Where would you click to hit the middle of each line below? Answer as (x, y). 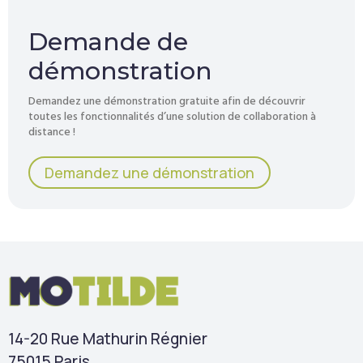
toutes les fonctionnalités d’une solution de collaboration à (172, 117)
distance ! (52, 132)
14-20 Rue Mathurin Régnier (108, 339)
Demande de (108, 42)
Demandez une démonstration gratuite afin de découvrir (167, 102)
